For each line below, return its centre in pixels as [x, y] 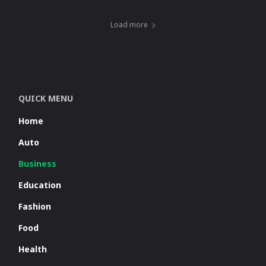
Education [40, 185]
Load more [129, 25]
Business [38, 164]
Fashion [35, 207]
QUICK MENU [46, 99]
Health [33, 249]
